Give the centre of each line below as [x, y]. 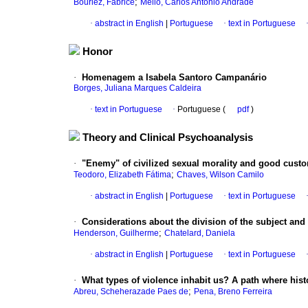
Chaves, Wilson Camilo [220, 175]
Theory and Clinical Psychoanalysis [168, 138]
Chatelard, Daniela [200, 233]
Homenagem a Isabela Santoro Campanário [174, 78]
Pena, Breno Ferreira [233, 292]
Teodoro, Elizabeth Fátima [122, 175]
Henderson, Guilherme [116, 233]
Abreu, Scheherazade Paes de [131, 292]
